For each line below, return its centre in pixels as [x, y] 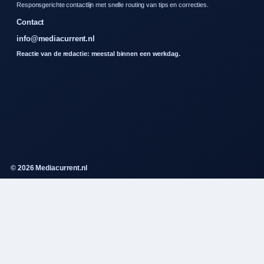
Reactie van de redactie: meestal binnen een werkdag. [98, 54]
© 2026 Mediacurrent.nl [49, 168]
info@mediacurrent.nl [56, 39]
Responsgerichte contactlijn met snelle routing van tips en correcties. [113, 5]
